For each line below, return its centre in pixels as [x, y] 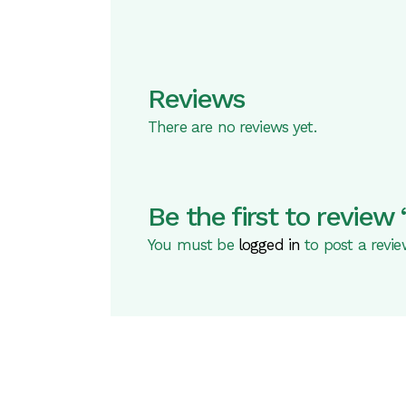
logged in [269, 245]
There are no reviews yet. [232, 127]
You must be [193, 245]
